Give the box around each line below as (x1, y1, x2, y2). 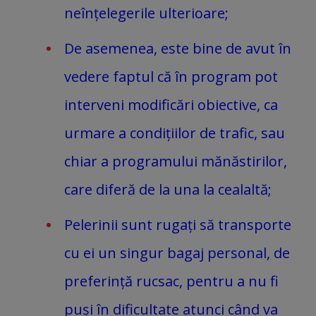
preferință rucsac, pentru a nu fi (64, 271, 279, 291)
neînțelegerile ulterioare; (64, 3, 229, 23)
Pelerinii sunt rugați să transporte (64, 214, 291, 234)
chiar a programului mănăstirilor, (64, 151, 287, 171)
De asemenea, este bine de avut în (64, 38, 291, 58)
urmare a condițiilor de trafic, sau (64, 123, 285, 142)
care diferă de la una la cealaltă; (64, 179, 272, 199)
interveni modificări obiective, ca (64, 95, 278, 114)
